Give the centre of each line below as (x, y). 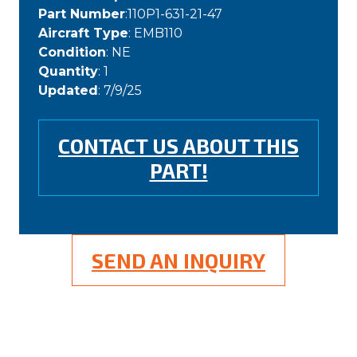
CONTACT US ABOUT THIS (178, 146)
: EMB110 (155, 33)
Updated (68, 91)
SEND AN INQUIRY (178, 261)
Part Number (82, 14)
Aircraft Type (83, 33)
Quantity (68, 72)
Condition (72, 53)
